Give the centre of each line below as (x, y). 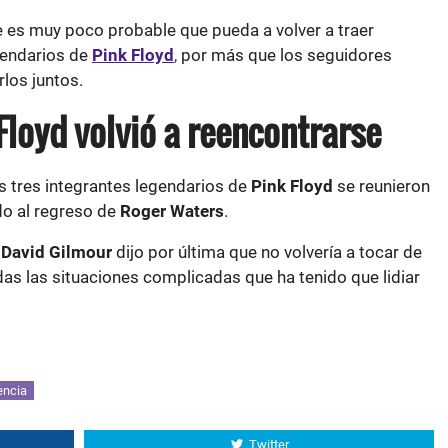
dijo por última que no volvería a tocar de (267, 252)
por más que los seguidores (284, 55)
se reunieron (381, 186)
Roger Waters (172, 211)
